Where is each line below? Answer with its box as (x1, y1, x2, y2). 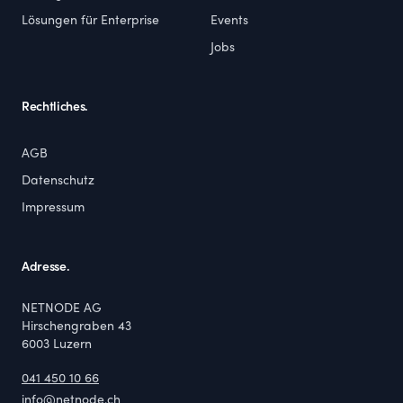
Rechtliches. (22, 102, 88, 113)
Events (210, 15, 248, 27)
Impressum (22, 202, 85, 214)
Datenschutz (22, 175, 94, 187)
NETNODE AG (22, 303, 102, 315)
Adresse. (22, 262, 70, 273)
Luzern (53, 339, 92, 351)
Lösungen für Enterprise (22, 15, 159, 27)
